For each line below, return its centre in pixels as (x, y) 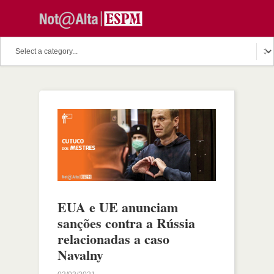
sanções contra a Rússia (126, 223)
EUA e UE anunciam (118, 207)
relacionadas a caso (113, 239)
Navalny (80, 254)
